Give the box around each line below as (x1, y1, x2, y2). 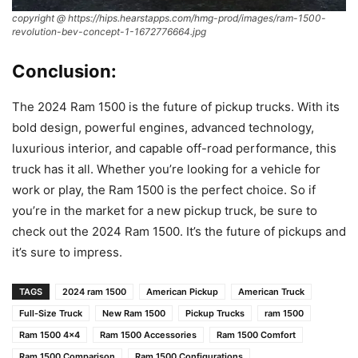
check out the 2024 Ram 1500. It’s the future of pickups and (12, 224, 346, 240)
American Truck (238, 286, 304, 298)
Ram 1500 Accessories (100, 329, 197, 341)
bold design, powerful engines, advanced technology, (12, 120, 314, 136)
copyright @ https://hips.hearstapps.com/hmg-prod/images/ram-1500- (12, 12, 326, 25)
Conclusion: (12, 61, 117, 82)
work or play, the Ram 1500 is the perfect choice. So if (12, 182, 316, 198)
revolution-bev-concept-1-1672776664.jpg (12, 26, 206, 38)
